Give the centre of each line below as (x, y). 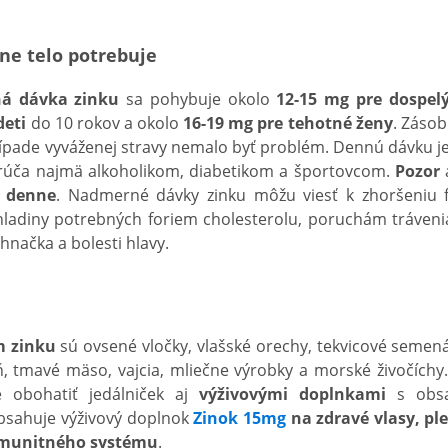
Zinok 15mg (239, 418)
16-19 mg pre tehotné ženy (288, 123)
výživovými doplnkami (292, 394)
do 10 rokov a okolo (105, 123)
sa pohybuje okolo (198, 99)
